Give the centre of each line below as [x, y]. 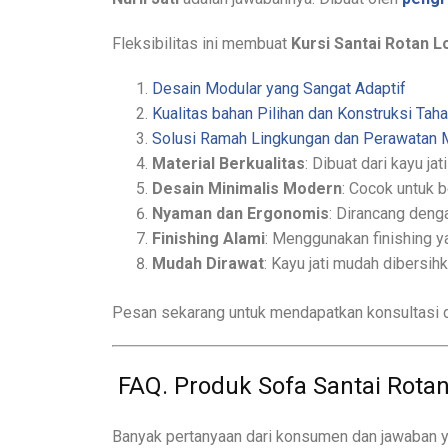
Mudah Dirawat [208, 263]
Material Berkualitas [228, 163]
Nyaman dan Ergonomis [240, 213]
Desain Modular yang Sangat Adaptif [279, 88]
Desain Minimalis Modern [247, 188]
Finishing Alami [208, 238]
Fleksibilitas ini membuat [201, 43]
